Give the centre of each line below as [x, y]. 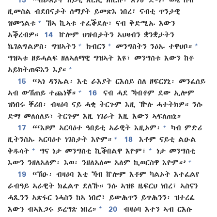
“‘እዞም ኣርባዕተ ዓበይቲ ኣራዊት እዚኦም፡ [95, 128]
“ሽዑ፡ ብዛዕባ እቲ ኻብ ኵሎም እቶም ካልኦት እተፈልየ [115, 174]
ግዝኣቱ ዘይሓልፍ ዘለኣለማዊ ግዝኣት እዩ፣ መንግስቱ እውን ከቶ [101, 58]
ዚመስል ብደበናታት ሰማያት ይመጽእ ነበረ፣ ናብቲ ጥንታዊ [94, 11]
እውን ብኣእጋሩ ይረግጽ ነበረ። [52, 209]
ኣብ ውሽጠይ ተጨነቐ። [42, 93]
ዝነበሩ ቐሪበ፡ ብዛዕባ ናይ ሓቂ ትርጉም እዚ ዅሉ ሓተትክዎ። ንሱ [105, 104]
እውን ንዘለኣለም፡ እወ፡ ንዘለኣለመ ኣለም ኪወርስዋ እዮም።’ [97, 163]
